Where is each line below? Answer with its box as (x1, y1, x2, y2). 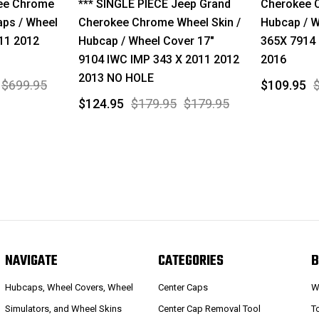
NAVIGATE (4, 250, 58, 273)
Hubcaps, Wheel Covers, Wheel (4, 281, 133, 293)
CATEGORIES (158, 250, 224, 273)
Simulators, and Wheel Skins (4, 303, 122, 314)
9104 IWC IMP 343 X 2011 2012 (78, 52, 239, 66)
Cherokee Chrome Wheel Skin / (78, 15, 241, 29)
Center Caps (158, 281, 209, 293)
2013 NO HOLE (78, 70, 154, 85)
